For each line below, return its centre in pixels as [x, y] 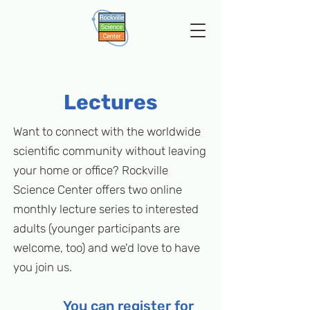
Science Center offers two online [98, 190]
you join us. [43, 267]
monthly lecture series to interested [106, 209]
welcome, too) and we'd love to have [107, 248]
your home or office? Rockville [91, 170]
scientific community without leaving [110, 151]
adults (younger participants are [97, 228]
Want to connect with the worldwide [107, 131]
